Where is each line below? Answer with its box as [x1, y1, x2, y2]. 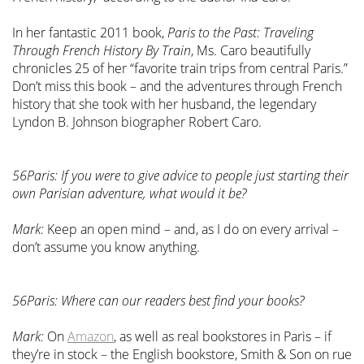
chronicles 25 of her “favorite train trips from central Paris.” [12, 59, 348, 78]
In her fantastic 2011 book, [12, 24, 167, 42]
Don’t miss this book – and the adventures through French [12, 77, 342, 96]
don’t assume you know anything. [12, 238, 200, 257]
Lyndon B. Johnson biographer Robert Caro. [12, 113, 262, 132]
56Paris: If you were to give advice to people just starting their [12, 167, 349, 185]
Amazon [67, 327, 114, 346]
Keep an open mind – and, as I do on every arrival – [44, 220, 339, 239]
